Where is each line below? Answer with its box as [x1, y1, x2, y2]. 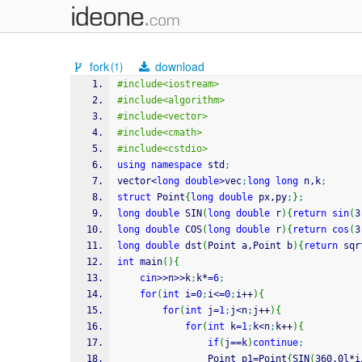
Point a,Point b [208, 240, 293, 251]
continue [253, 337, 298, 348]
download [152, 58, 205, 74]
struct [117, 192, 151, 203]
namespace [151, 159, 202, 170]
